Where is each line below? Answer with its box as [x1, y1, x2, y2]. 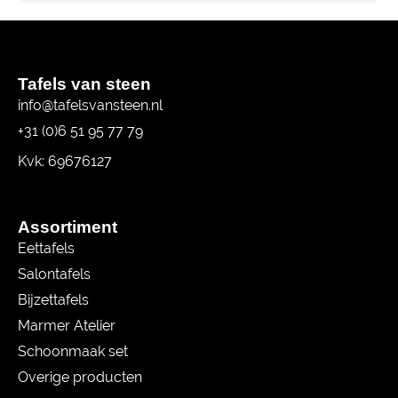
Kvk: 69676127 [18, 153, 112, 171]
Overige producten [18, 369, 142, 386]
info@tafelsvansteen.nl [18, 97, 163, 115]
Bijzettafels [18, 291, 89, 309]
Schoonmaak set [18, 343, 128, 361]
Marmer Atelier [18, 317, 115, 335]
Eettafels [18, 240, 75, 258]
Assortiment [18, 218, 117, 237]
